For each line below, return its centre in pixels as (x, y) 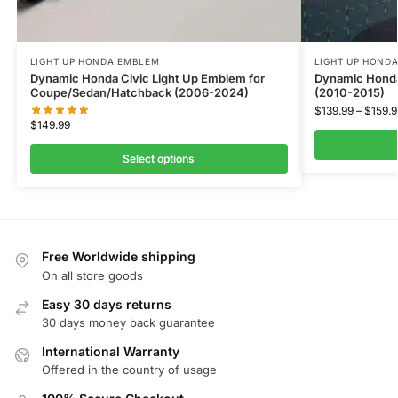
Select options (159, 159)
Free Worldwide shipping (119, 257)
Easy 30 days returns (107, 304)
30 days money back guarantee (128, 323)
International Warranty (111, 352)
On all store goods (92, 275)
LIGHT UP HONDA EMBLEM (95, 62)
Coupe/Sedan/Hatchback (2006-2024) (139, 93)
